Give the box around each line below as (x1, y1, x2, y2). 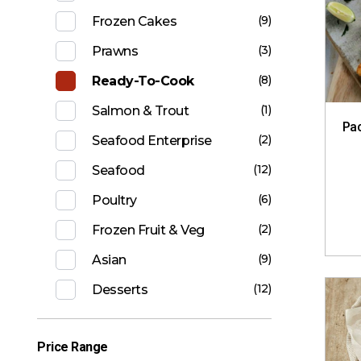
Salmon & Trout (92, 103, 189, 119)
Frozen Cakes (92, 14, 177, 30)
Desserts (92, 282, 148, 298)
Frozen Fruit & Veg (92, 222, 205, 239)
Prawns (92, 44, 139, 60)
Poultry (92, 193, 137, 209)
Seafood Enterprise (92, 133, 212, 149)
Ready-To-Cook (92, 73, 195, 89)
